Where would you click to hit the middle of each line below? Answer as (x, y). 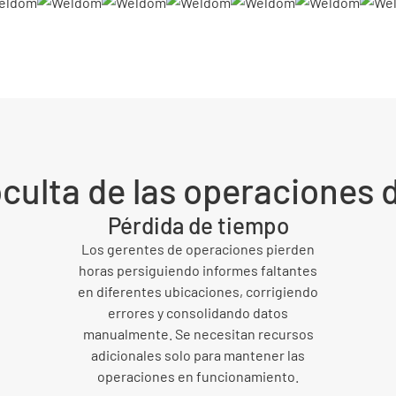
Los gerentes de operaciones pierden (198, 248)
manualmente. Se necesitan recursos (198, 333)
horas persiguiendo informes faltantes (198, 270)
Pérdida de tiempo (198, 225)
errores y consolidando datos (198, 312)
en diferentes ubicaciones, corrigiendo (198, 291)
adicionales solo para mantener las (198, 354)
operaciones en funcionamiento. (198, 376)
